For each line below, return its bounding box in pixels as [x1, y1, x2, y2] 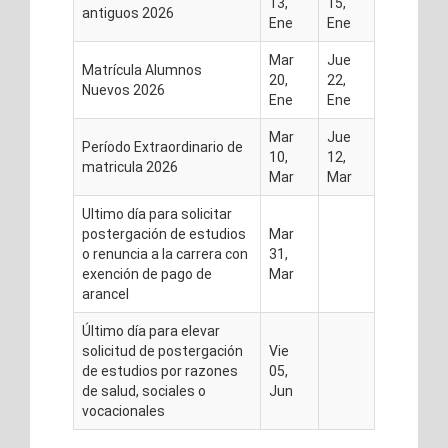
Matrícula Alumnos [82, 62, 202, 78]
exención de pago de [82, 266, 212, 282]
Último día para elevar [82, 323, 220, 339]
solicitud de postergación [82, 343, 243, 359]
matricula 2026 [82, 159, 178, 175]
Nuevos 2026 [82, 82, 165, 98]
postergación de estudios [82, 226, 246, 242]
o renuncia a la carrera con [82, 246, 248, 262]
